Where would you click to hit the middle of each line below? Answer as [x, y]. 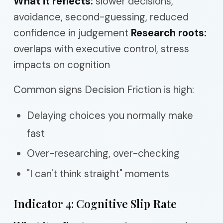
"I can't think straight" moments [98, 173]
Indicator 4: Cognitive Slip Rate [95, 203]
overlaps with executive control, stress [101, 49]
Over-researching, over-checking [103, 153]
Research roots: [169, 33]
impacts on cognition [62, 64]
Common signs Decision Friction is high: [104, 89]
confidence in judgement [72, 33]
